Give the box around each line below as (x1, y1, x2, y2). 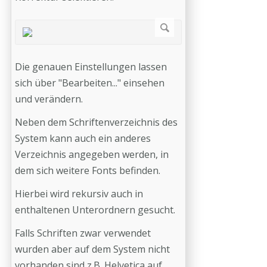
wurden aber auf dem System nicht (15, 243, 170, 256)
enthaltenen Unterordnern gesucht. (15, 203, 175, 216)
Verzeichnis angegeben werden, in (15, 148, 169, 161)
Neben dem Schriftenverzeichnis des (15, 116, 178, 129)
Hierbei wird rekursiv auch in (15, 187, 143, 200)
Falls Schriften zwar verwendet (15, 226, 151, 240)
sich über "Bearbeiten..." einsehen (15, 76, 164, 89)
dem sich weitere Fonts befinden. (15, 164, 160, 177)
